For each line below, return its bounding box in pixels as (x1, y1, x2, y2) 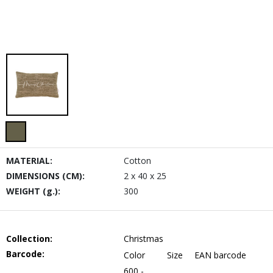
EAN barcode (194, 249, 246, 261)
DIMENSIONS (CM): (6, 170, 85, 182)
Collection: (6, 233, 52, 244)
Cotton (123, 155, 151, 166)
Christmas (123, 233, 163, 244)
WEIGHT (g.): (6, 185, 60, 197)
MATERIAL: (6, 155, 52, 166)
